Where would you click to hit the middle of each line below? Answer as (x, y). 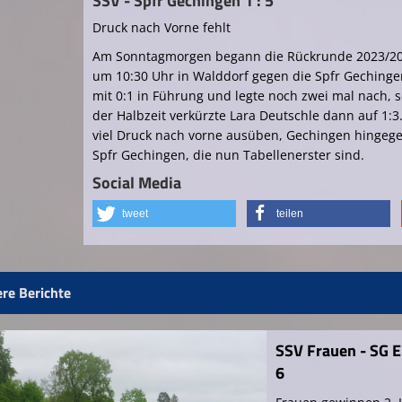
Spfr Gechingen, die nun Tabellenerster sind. (228, 155)
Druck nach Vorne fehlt (161, 28)
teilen (289, 214)
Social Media (136, 183)
